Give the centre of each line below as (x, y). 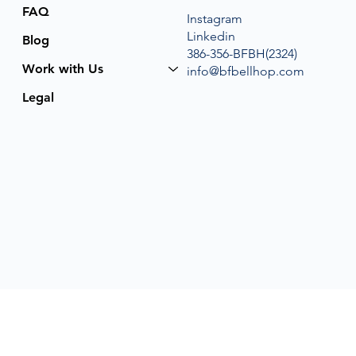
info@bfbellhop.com (245, 71)
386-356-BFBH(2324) (242, 54)
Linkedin (211, 36)
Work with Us (63, 68)
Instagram (214, 19)
